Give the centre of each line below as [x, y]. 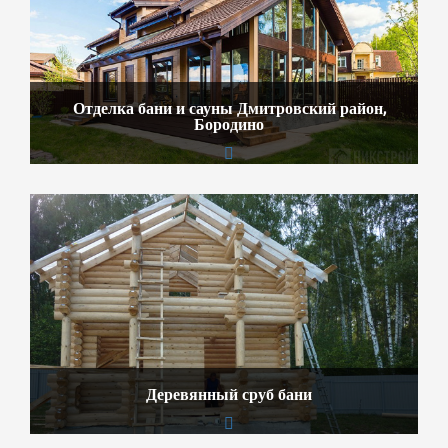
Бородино [229, 124]
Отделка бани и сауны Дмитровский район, [229, 108]
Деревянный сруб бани [229, 394]
